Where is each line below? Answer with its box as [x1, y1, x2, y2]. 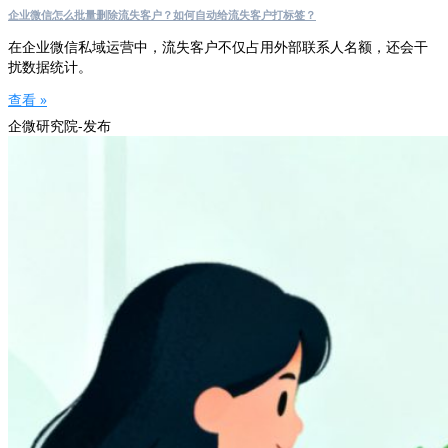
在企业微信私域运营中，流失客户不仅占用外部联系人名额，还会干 [8, 36, 428, 56]
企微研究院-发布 [8, 116, 111, 136]
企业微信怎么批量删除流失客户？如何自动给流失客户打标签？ [8, 6, 316, 22]
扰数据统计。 [8, 56, 92, 76]
